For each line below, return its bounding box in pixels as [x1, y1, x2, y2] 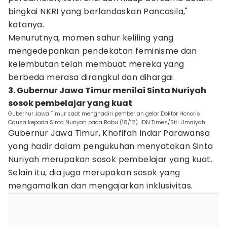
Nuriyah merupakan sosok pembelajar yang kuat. [8, 154, 212, 165]
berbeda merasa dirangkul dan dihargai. [8, 71, 175, 83]
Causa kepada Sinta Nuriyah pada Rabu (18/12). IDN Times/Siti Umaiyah [8, 118, 205, 126]
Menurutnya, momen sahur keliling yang [8, 32, 174, 44]
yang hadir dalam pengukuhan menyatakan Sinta [8, 140, 213, 152]
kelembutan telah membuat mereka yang [8, 58, 184, 70]
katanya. [8, 19, 45, 30]
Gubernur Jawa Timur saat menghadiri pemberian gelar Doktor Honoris [8, 109, 200, 118]
